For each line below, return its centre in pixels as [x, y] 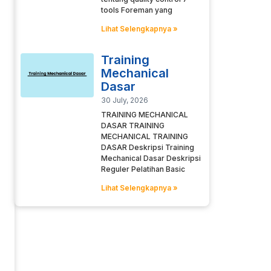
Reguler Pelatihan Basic [143, 169]
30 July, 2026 [124, 100]
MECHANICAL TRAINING [144, 137]
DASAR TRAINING [132, 126]
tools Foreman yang [136, 10]
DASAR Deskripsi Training [147, 148]
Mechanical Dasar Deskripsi [151, 158]
